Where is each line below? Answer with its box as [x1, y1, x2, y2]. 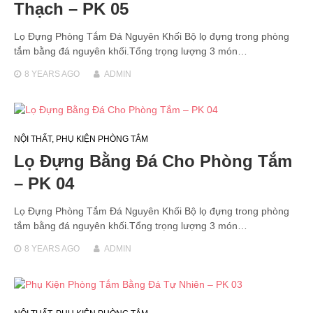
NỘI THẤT [14, 133, 52, 144]
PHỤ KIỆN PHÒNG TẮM [56, 133, 148, 144]
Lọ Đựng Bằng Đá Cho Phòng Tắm [14, 151, 292, 170]
